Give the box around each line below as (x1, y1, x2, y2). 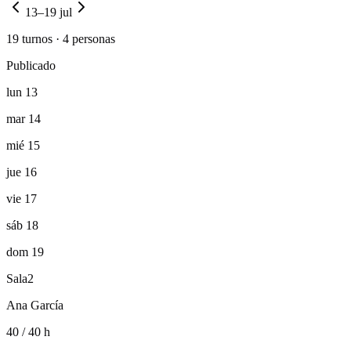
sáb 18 (6, 219, 38, 233)
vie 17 (6, 192, 37, 206)
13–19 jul (25, 5, 72, 20)
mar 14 (6, 112, 41, 126)
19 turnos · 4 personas (6, 32, 115, 46)
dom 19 (6, 245, 44, 259)
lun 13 (6, 85, 38, 100)
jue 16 (6, 165, 37, 179)
